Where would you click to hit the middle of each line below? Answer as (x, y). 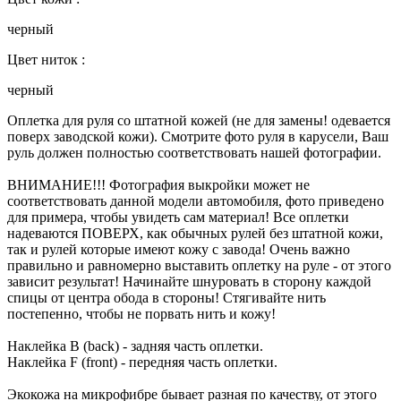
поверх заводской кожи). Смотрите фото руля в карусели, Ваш (198, 136)
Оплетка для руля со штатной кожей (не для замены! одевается (199, 120)
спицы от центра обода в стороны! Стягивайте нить (166, 297)
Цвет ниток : (46, 59)
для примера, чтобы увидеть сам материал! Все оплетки (178, 217)
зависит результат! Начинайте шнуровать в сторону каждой (189, 281)
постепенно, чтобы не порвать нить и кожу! (141, 313)
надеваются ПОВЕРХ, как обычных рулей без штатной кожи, (195, 233)
